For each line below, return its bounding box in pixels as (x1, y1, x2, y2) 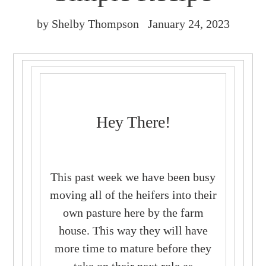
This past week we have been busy (50, 170, 216, 183)
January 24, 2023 (147, 17, 230, 30)
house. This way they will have (58, 223, 208, 237)
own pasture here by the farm (62, 205, 204, 219)
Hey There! (96, 113, 170, 131)
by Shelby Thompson (36, 17, 139, 30)
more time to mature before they (55, 241, 211, 255)
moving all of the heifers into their (49, 188, 217, 201)
